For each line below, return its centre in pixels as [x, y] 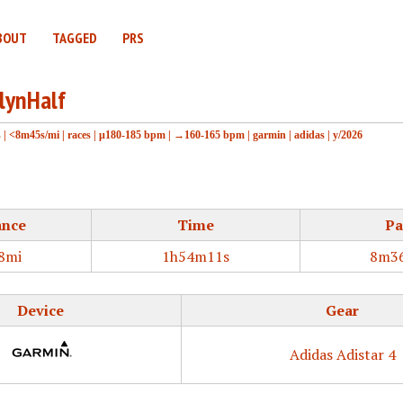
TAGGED [75, 38]
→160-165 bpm [209, 134]
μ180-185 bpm [132, 134]
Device [40, 310]
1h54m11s [196, 256]
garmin [269, 134]
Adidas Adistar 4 [342, 354]
